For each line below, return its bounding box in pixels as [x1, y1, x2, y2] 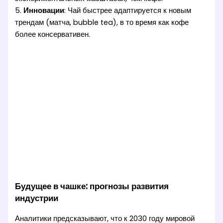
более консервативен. [15, 29, 91, 39]
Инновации [23, 5, 65, 15]
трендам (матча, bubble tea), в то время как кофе [15, 17, 189, 27]
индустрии [15, 192, 59, 205]
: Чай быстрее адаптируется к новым [64, 5, 192, 15]
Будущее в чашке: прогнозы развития [15, 180, 169, 193]
